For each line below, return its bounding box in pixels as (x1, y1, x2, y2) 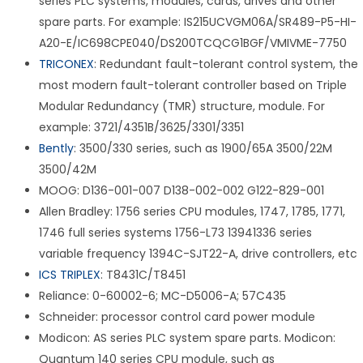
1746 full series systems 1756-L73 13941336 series (39, 224, 312, 241)
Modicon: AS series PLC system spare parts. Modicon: (39, 330, 335, 347)
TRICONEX (39, 56, 94, 73)
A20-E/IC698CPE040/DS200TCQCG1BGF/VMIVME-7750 (39, 35, 347, 52)
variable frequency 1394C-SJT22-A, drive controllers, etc (39, 246, 357, 263)
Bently (39, 140, 74, 157)
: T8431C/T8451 (100, 267, 186, 284)
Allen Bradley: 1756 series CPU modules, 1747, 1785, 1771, (39, 203, 345, 220)
